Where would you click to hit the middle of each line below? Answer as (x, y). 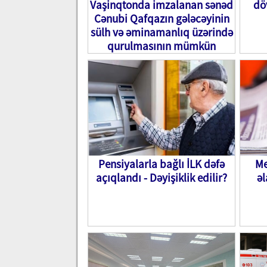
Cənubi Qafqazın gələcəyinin (162, 18)
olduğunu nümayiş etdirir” (162, 60)
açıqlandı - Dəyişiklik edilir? (162, 178)
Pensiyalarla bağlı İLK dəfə (162, 164)
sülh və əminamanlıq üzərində (162, 32)
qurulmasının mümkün (162, 46)
